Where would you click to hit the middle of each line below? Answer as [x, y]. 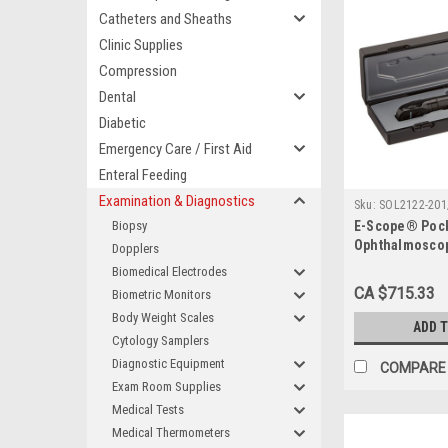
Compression [138, 71]
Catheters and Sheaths [165, 19]
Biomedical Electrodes [169, 271]
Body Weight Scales [163, 317]
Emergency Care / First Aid [175, 149]
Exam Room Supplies [166, 386]
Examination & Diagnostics [177, 201]
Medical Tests [148, 409]
